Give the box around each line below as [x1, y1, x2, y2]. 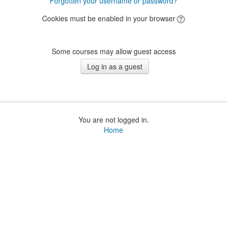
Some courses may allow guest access [51, 46, 176, 56]
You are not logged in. [78, 115, 149, 125]
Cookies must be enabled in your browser [42, 13, 175, 23]
